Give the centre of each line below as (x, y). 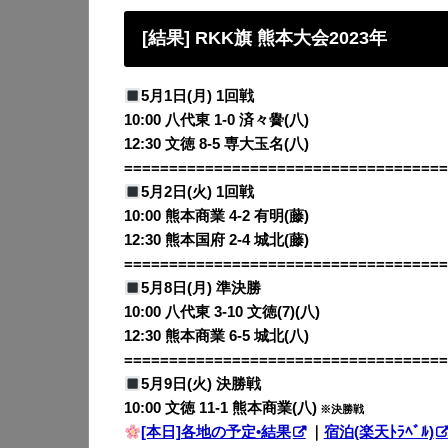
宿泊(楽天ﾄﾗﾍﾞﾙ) (378, 432)
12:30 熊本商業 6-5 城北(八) (216, 336)
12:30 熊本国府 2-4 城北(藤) (216, 240)
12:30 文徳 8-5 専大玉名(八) (216, 144)
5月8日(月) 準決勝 (200, 288)
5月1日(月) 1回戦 (197, 96)
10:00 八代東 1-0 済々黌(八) (216, 120)
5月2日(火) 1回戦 (197, 192)
